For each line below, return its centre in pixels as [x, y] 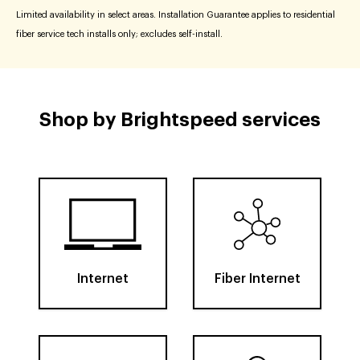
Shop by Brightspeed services [180, 120]
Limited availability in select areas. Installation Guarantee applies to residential [176, 15]
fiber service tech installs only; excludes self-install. [119, 34]
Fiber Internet [257, 279]
